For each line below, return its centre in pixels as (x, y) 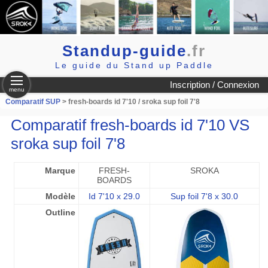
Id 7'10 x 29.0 (114, 196)
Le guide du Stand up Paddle (134, 65)
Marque (60, 170)
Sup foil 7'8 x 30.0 (205, 196)
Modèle (60, 196)
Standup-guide (124, 51)
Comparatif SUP (33, 102)
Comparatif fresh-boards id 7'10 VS (130, 125)
